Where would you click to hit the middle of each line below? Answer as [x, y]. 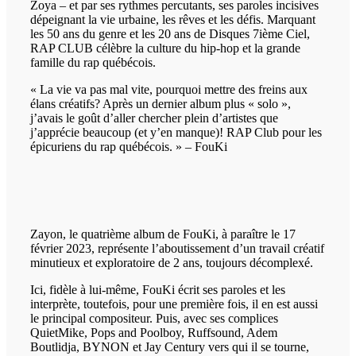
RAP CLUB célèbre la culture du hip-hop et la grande [165, 48]
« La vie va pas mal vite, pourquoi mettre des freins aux [169, 90]
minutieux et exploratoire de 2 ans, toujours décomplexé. [172, 263]
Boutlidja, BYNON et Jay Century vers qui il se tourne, [170, 347]
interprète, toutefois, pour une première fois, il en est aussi [174, 304]
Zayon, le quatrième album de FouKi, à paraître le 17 [163, 234]
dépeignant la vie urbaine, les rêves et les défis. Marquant [173, 20]
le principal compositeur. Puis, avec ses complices [154, 319]
